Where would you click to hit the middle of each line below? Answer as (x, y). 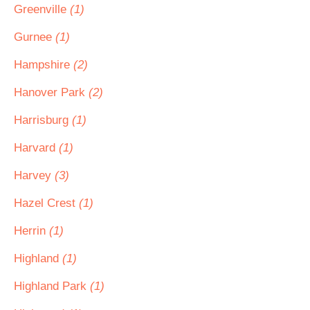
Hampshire (44, 65)
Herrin (31, 231)
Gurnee (35, 37)
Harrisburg (43, 120)
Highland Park (52, 286)
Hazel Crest (46, 203)
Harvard (36, 148)
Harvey (34, 175)
